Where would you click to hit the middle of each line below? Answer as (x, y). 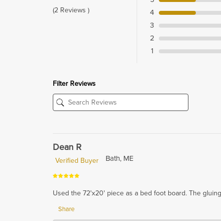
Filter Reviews (74, 84)
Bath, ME (120, 159)
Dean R (67, 147)
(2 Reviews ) (71, 10)
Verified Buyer (77, 161)
